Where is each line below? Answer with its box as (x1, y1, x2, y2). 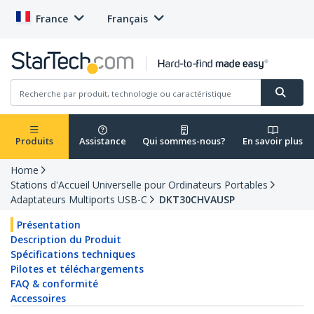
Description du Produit (11, 233, 121, 247)
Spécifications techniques (11, 247, 135, 261)
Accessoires (11, 292, 66, 306)
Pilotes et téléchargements (11, 262, 144, 276)
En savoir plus (243, 135, 303, 148)
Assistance (78, 135, 126, 148)
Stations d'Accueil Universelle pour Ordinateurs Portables (11, 178, 268, 192)
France (36, 12, 68, 25)
